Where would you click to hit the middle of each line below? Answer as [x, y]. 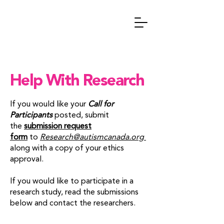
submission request [58, 126]
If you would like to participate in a [72, 181]
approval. [27, 159]
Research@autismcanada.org [92, 137]
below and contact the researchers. [73, 203]
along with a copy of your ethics [67, 148]
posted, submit [81, 115]
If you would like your [49, 104]
